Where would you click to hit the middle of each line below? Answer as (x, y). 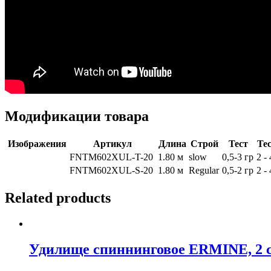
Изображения (37, 144)
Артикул (113, 144)
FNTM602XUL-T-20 (111, 157)
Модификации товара (77, 116)
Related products (58, 198)
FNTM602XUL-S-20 (111, 171)
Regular (204, 171)
